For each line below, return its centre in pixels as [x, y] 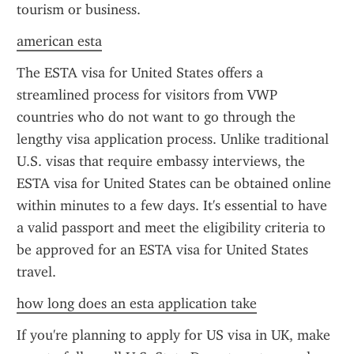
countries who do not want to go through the [156, 117]
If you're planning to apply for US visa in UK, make [173, 335]
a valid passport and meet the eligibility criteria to [171, 228]
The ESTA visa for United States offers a [140, 73]
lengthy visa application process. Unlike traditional [173, 139]
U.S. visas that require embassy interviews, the [161, 161]
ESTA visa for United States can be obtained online [174, 183]
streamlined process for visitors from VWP [147, 95]
